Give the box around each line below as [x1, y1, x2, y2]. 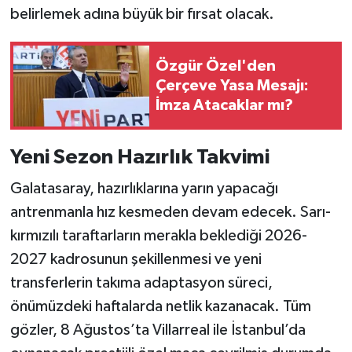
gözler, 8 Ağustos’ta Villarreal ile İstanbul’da [9, 321, 306, 338]
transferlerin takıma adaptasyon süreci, [9, 274, 273, 291]
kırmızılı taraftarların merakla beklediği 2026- [9, 227, 307, 244]
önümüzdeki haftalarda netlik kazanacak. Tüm [9, 298, 311, 314]
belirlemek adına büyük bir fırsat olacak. [9, 6, 274, 23]
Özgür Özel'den [156, 57, 276, 74]
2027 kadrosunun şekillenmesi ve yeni [9, 251, 262, 267]
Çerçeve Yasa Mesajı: [156, 77, 309, 93]
